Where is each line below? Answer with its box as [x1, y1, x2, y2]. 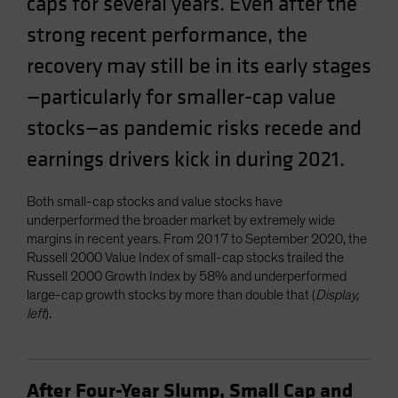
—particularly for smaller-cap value [27, 84, 336, 111]
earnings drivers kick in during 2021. [27, 146, 345, 173]
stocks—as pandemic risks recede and [27, 115, 362, 142]
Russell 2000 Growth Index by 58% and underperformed [27, 269, 346, 283]
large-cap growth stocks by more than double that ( [27, 288, 315, 302]
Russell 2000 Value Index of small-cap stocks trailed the [27, 251, 344, 265]
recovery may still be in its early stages [27, 52, 371, 80]
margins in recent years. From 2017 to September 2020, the [27, 232, 367, 246]
